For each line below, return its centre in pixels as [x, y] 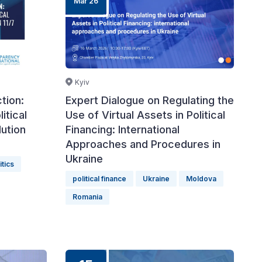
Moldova [201, 179]
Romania [87, 197]
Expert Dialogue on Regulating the [150, 100]
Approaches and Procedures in [143, 144]
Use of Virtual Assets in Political [145, 115]
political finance [99, 179]
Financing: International [123, 130]
